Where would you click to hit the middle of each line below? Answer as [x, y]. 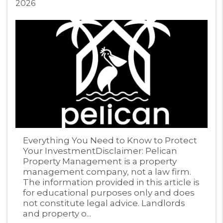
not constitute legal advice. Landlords [104, 203]
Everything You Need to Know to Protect [110, 141]
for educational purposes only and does [109, 193]
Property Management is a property [100, 162]
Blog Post [34, 134]
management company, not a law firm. [107, 172]
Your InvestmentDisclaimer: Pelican [100, 151]
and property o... [57, 214]
